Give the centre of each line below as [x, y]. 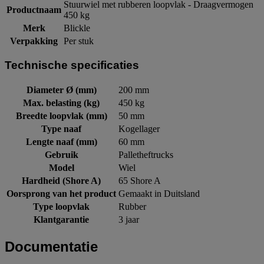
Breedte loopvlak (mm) [61, 115]
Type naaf [61, 128]
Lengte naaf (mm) [61, 141]
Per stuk [79, 41]
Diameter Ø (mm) [61, 90]
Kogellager [139, 128]
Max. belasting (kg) [61, 103]
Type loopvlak [61, 206]
